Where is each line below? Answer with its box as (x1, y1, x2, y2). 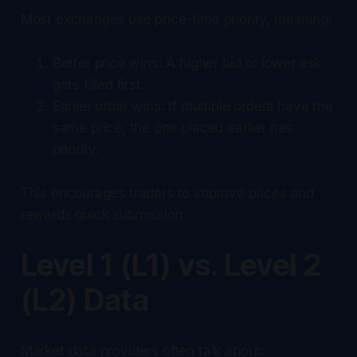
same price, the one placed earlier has (52, 119, 293, 135)
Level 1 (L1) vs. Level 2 (20, 246, 321, 283)
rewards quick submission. (20, 206, 187, 222)
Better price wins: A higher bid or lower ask (52, 54, 322, 71)
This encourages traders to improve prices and (20, 184, 315, 201)
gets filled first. (52, 76, 145, 92)
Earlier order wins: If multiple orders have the (52, 97, 333, 114)
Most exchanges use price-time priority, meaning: (20, 10, 332, 27)
